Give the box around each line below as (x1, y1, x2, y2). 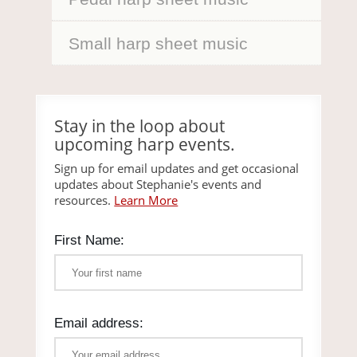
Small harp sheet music (68, 33, 248, 53)
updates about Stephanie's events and (54, 176, 262, 193)
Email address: (54, 315, 144, 330)
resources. (54, 192, 115, 209)
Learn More (114, 192, 178, 209)
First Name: (54, 233, 125, 248)
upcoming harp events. (54, 133, 236, 156)
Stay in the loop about (54, 115, 226, 138)
